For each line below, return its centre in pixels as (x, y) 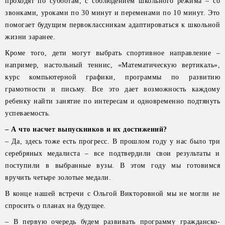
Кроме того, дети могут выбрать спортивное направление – (113, 53)
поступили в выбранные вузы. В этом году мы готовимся (113, 165)
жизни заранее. (30, 37)
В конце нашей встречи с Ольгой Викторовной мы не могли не (113, 194)
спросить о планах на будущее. (55, 206)
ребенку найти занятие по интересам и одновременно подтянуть (113, 101)
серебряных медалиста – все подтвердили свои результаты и (113, 153)
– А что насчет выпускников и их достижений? (86, 129)
